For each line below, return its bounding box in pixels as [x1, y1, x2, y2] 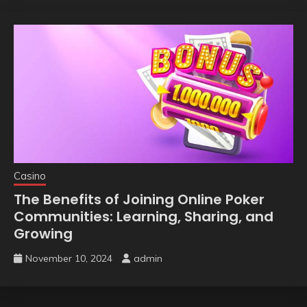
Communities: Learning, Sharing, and [14, 207, 273, 227]
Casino [14, 169, 46, 183]
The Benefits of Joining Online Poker [14, 190, 265, 210]
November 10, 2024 [25, 252, 112, 265]
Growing [14, 224, 73, 244]
